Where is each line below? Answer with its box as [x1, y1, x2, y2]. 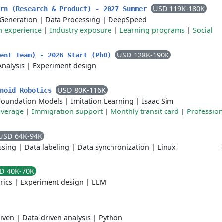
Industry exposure [50, 25, 111, 35]
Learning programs [119, 25, 185, 35]
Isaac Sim [142, 96, 173, 106]
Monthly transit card [111, 107, 179, 116]
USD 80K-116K [57, 85, 106, 95]
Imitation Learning [71, 96, 134, 106]
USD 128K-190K [117, 50, 169, 59]
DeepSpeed [108, 15, 147, 24]
